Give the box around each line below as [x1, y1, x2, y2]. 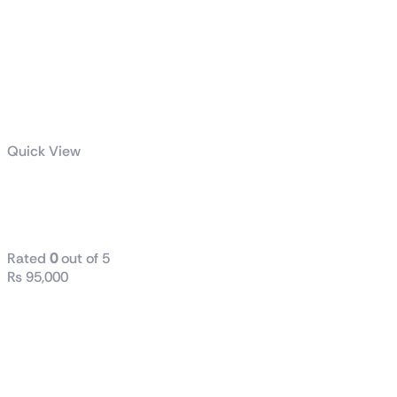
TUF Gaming [7, 178, 164, 206]
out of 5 [58, 249, 110, 269]
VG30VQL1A [7, 205, 166, 232]
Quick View [7, 142, 81, 161]
